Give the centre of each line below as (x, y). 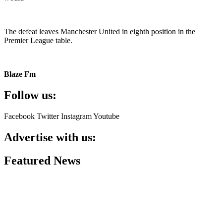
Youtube (106, 116)
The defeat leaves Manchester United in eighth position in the (100, 31)
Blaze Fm (20, 74)
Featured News (42, 160)
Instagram (76, 116)
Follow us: (30, 95)
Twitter (48, 116)
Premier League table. (38, 40)
